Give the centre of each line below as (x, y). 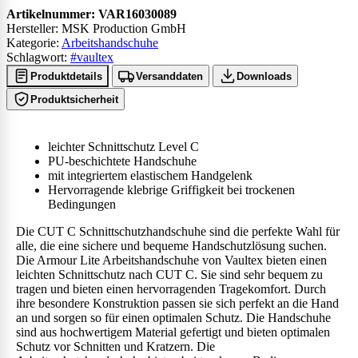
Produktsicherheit (74, 99)
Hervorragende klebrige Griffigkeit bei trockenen (171, 190)
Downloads (264, 76)
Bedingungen (82, 205)
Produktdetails (66, 76)
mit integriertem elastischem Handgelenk (150, 176)
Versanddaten (169, 76)
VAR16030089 (137, 14)
